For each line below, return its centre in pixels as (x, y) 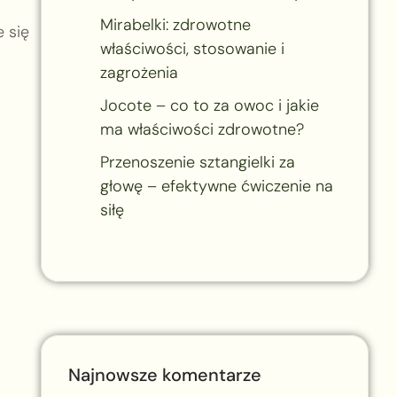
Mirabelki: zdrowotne (175, 24)
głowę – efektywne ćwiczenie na (216, 186)
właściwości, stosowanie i (192, 48)
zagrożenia (139, 72)
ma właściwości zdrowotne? (202, 129)
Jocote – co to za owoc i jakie (209, 105)
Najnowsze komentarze (164, 374)
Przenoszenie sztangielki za (197, 162)
